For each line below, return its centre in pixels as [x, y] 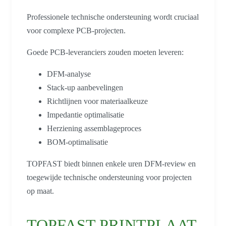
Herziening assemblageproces [94, 129]
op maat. [40, 191]
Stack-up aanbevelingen [85, 88]
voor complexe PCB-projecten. [76, 31]
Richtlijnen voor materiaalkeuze [97, 101]
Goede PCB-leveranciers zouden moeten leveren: [105, 52]
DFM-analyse [69, 74]
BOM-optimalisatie [77, 142]
